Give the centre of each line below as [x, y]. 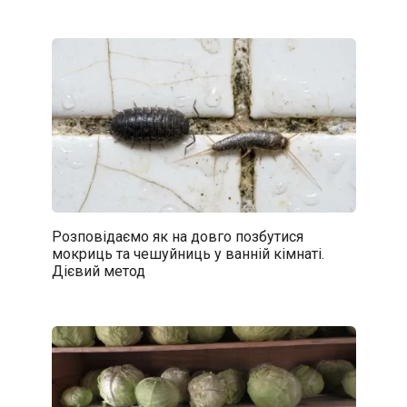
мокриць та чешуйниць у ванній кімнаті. [188, 253]
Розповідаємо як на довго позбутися [177, 236]
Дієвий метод [98, 271]
